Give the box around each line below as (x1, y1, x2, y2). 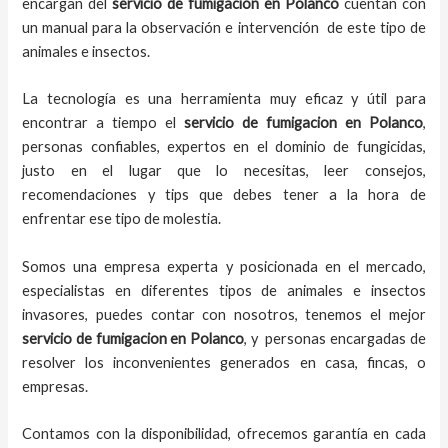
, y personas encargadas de (244, 329, 426, 347)
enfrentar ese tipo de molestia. (22, 210, 225, 228)
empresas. (22, 377, 92, 395)
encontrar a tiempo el (22, 114, 184, 132)
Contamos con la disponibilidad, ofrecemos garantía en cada (22, 424, 426, 442)
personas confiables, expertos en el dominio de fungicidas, (22, 138, 426, 156)
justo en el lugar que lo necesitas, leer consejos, (22, 162, 426, 180)
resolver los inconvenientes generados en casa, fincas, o (22, 353, 426, 371)
